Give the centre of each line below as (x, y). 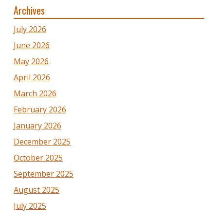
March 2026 (35, 93)
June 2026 (32, 45)
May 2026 (31, 61)
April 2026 (32, 77)
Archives (29, 10)
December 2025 (42, 141)
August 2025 (36, 190)
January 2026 (37, 125)
